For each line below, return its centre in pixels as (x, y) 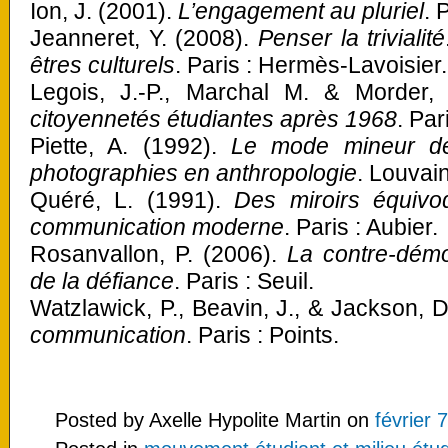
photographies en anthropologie (193, 173)
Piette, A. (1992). (130, 146)
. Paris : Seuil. (244, 281)
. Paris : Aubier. (361, 227)
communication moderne (157, 227)
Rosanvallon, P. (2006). (158, 254)
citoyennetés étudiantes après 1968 (213, 119)
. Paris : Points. (262, 335)
